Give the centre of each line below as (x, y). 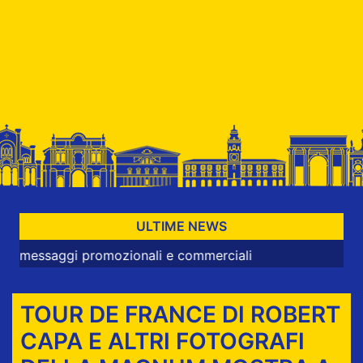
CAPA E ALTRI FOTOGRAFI (162, 341)
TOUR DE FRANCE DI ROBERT (180, 314)
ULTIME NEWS (181, 226)
